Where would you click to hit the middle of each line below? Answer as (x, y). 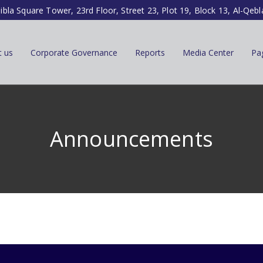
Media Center (208, 53)
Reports (150, 53)
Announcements (131, 139)
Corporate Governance (74, 53)
